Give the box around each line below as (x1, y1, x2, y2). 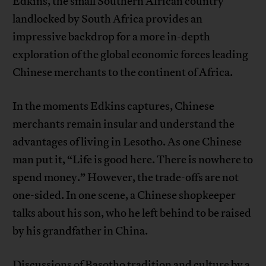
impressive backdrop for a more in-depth (12, 30, 211, 45)
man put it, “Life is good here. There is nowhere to (12, 153, 254, 167)
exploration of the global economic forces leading (12, 47, 249, 62)
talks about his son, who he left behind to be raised (12, 206, 252, 221)
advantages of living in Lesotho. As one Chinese (12, 135, 242, 150)
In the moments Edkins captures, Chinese (12, 99, 215, 114)
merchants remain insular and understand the (12, 117, 235, 132)
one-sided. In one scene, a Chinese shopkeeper (12, 188, 236, 203)
